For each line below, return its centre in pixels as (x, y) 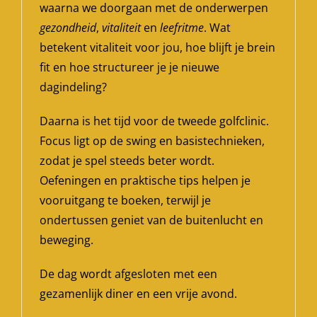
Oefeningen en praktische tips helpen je (145, 181)
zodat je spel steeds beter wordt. (127, 161)
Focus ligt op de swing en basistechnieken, (152, 141)
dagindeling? (73, 87)
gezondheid (68, 28)
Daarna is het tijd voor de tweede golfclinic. (154, 121)
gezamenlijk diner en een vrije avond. (138, 294)
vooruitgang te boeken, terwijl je (125, 201)
